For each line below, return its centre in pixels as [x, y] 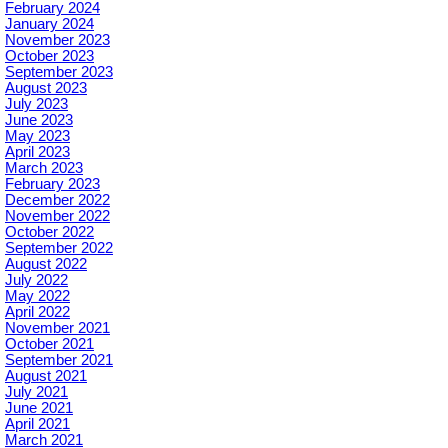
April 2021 [37, 424]
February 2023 [52, 184]
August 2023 [46, 88]
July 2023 [36, 104]
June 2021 [39, 408]
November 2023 [57, 40]
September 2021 [59, 360]
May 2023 [37, 136]
